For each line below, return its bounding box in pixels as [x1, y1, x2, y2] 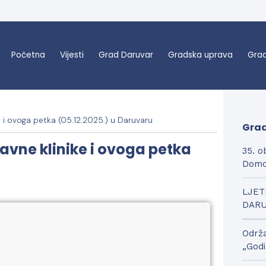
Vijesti [60, 49, 84, 61]
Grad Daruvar [99, 49, 154, 61]
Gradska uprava [168, 49, 233, 61]
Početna [11, 49, 46, 61]
